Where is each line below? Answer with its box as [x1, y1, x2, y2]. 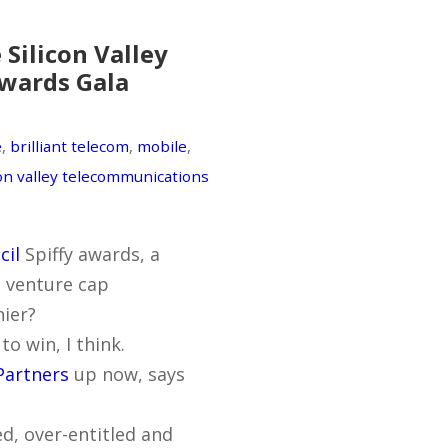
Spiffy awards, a [20, 241, 160, 266]
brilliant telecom [10, 135, 129, 156]
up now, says [69, 361, 185, 386]
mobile [137, 135, 187, 156]
